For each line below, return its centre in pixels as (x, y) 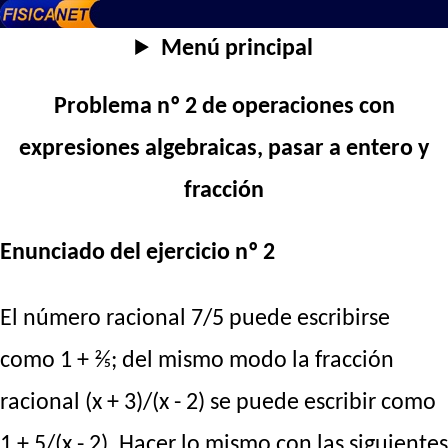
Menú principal (236, 49)
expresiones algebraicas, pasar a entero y (224, 149)
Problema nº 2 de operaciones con (224, 107)
